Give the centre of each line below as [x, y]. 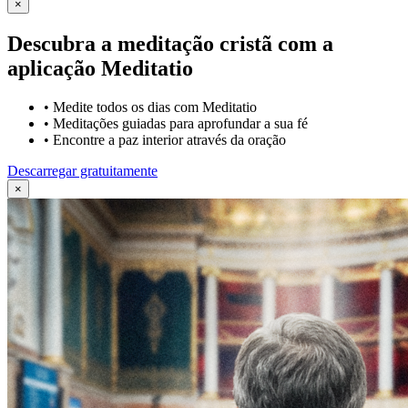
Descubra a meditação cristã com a [170, 43]
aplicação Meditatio [100, 68]
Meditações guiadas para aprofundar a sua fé [180, 123]
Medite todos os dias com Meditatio [155, 107]
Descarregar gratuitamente [82, 170]
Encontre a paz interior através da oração [169, 139]
